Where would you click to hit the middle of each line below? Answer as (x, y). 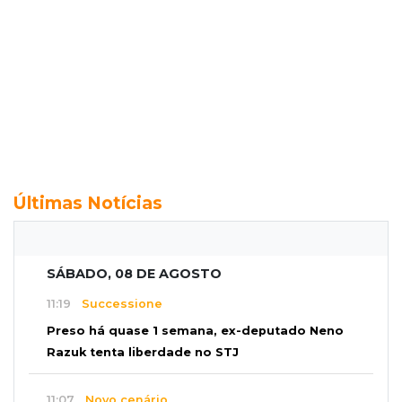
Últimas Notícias (88, 202)
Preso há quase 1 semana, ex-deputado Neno (195, 330)
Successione (117, 304)
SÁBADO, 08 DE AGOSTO (134, 273)
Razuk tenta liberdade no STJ (143, 352)
